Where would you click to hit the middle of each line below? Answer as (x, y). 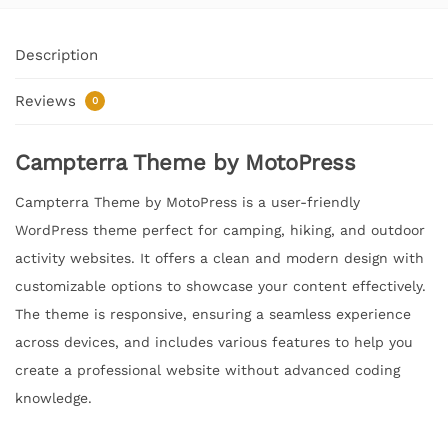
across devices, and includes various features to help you (214, 341)
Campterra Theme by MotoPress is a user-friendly (187, 201)
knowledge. (53, 397)
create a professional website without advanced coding (207, 369)
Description (56, 55)
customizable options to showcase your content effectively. (220, 285)
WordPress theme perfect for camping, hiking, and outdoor (220, 229)
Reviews (48, 100)
